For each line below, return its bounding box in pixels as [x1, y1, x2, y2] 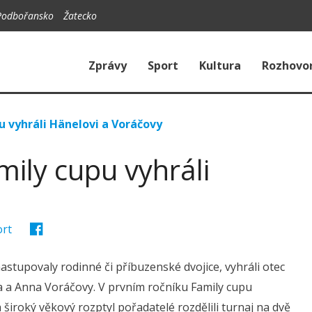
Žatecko [63, 9, 97, 22]
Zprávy [88, 58, 127, 73]
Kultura [199, 58, 241, 73]
